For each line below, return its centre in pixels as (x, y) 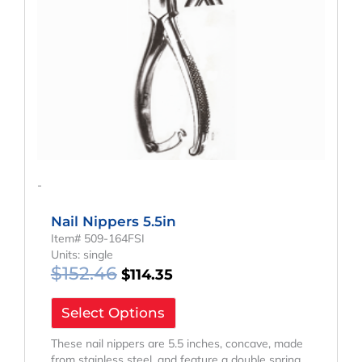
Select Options (114, 313)
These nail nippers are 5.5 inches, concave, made (177, 344)
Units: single (82, 254)
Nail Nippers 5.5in (113, 221)
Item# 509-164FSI (97, 238)
